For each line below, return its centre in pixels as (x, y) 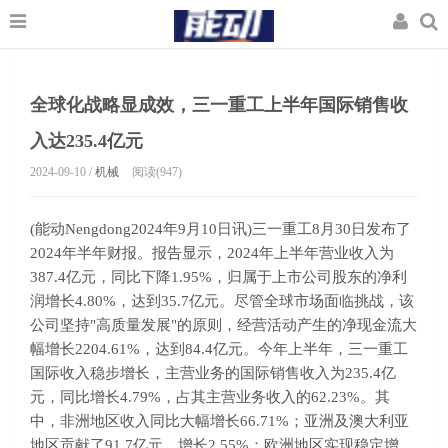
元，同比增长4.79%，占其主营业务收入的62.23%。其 (210, 397)
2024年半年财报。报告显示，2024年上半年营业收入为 (212, 253)
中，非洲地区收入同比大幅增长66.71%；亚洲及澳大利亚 (219, 421)
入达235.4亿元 (86, 141)
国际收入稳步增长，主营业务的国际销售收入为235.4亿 (213, 373)
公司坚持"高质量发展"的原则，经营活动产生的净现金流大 (223, 325)
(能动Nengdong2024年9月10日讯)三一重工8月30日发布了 (220, 229)
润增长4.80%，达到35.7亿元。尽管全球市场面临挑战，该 (222, 301)
